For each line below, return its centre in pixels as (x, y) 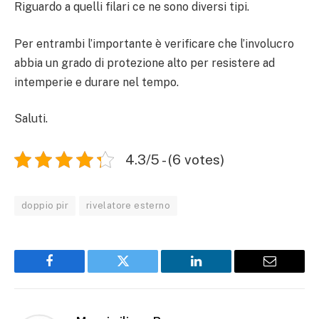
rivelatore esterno (128, 206)
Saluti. (31, 119)
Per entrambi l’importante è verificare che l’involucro (154, 43)
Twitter (140, 272)
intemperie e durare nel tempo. (96, 82)
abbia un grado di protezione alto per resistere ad (145, 63)
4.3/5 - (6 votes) (174, 160)
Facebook (73, 272)
